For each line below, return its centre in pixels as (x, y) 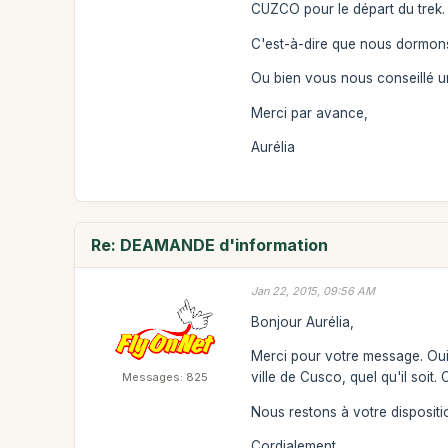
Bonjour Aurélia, (303, 321)
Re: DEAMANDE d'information (210, 245)
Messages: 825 (165, 377)
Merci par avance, (310, 112)
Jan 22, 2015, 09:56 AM (313, 291)
